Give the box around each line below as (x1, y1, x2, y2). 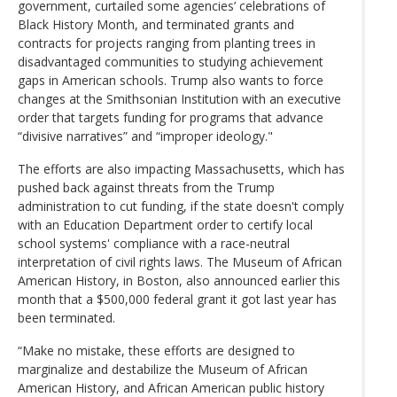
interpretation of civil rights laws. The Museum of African (18, 253, 342, 270)
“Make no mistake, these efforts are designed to (18, 341, 295, 359)
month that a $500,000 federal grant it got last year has (18, 290, 337, 307)
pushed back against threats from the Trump (18, 178, 275, 196)
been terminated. (18, 308, 115, 326)
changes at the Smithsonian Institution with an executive (18, 90, 341, 107)
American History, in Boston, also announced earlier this (18, 271, 340, 289)
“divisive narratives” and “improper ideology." (18, 127, 273, 144)
